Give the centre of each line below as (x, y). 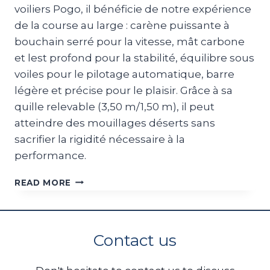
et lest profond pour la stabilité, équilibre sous (134, 58)
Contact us (135, 240)
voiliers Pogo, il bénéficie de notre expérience (133, 9)
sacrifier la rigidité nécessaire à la (100, 139)
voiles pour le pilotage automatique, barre (124, 74)
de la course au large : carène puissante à (122, 25)
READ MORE (43, 182)
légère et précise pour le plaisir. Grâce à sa (124, 90)
